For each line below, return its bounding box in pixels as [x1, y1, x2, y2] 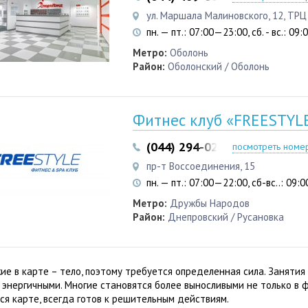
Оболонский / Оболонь [168, 59, 269, 73]
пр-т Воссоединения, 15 [146, 159, 255, 173]
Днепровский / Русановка [168, 210, 284, 223]
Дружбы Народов [170, 196, 250, 210]
